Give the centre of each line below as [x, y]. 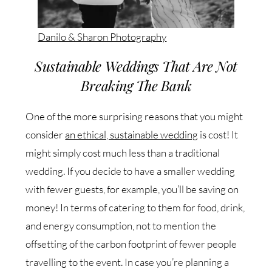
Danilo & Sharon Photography [102, 37]
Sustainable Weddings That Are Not [136, 66]
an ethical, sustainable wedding [132, 135]
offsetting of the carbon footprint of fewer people [131, 244]
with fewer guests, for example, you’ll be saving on [132, 189]
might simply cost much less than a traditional [123, 153]
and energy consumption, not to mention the [121, 226]
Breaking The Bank [136, 86]
